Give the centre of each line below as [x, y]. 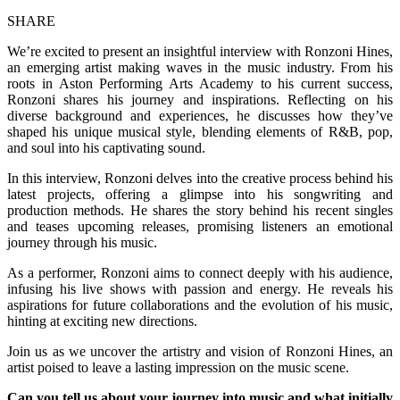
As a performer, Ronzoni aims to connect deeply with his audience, [200, 272]
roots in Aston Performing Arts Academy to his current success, [200, 83]
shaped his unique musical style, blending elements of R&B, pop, [200, 131]
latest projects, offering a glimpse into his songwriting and [200, 194]
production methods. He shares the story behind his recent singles [200, 210]
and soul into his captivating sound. [106, 147]
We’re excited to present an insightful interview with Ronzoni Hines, [200, 51]
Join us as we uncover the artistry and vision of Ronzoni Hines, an [200, 351]
